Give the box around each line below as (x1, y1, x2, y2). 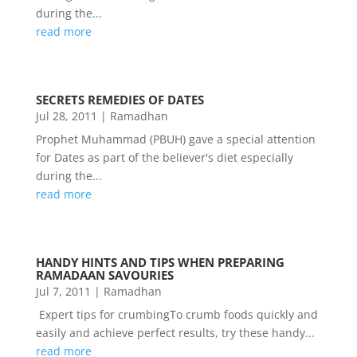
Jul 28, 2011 (35, 108, 97, 124)
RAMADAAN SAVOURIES (35, 267, 174, 284)
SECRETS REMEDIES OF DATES (35, 92, 204, 108)
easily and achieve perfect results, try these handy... (35, 325, 315, 340)
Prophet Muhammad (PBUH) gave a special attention (35, 131, 316, 147)
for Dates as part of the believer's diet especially (35, 150, 293, 165)
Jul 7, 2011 (35, 284, 91, 299)
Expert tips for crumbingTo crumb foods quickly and (35, 307, 318, 322)
